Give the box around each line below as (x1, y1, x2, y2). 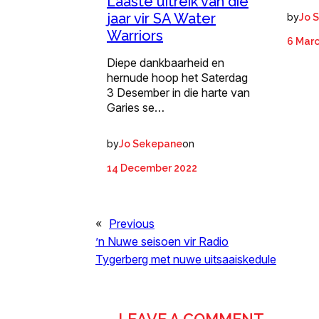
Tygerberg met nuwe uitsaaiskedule (95, 251, 276, 266)
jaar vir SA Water (107, 9, 216, 27)
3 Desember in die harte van (107, 85, 250, 100)
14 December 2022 (107, 162, 197, 174)
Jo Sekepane (119, 137, 182, 150)
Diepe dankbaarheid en (107, 55, 224, 70)
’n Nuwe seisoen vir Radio (95, 234, 229, 249)
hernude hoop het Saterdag (107, 70, 248, 85)
